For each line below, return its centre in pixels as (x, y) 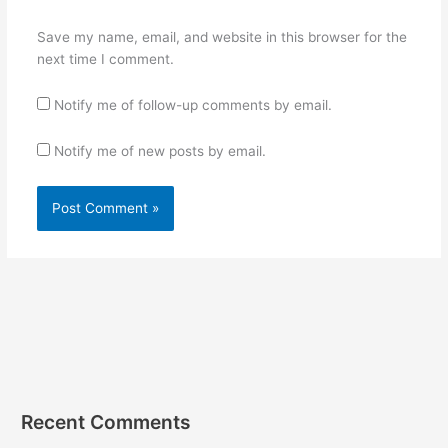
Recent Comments (106, 422)
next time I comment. (105, 58)
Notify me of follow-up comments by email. (192, 104)
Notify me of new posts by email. (159, 150)
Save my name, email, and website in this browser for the (221, 36)
